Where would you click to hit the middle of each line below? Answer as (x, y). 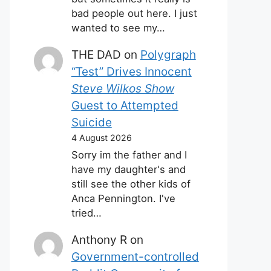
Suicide (91, 122)
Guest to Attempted (125, 105)
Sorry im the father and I (129, 155)
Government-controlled (135, 256)
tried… (86, 213)
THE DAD (96, 54)
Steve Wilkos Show (122, 88)
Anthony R (99, 240)
